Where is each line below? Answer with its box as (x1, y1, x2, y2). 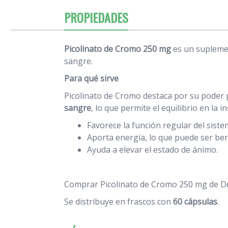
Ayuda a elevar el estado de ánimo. (87, 144, 218, 155)
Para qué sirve (64, 72, 119, 84)
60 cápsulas (173, 195, 217, 207)
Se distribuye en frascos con (64, 195, 173, 207)
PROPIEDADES (64, 8, 128, 26)
